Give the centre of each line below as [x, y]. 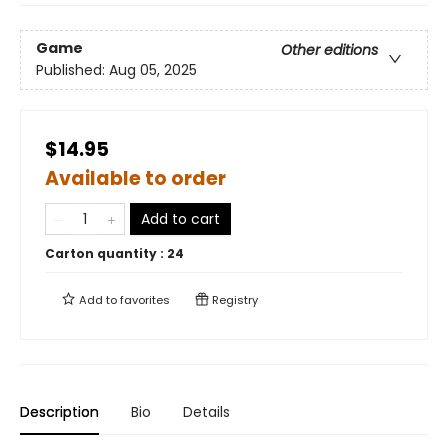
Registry [233, 300]
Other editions [329, 50]
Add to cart [180, 219]
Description [59, 412]
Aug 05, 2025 [153, 70]
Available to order [135, 178]
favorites [145, 300]
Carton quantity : [106, 253]
